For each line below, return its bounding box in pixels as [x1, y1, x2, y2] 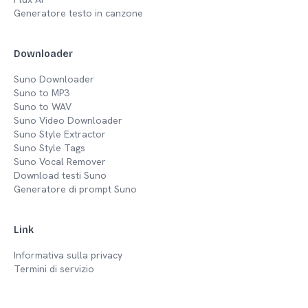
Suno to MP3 [14, 86, 69, 99]
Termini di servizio [14, 262, 94, 275]
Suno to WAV [14, 100, 71, 113]
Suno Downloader [14, 72, 94, 85]
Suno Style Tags [14, 141, 85, 154]
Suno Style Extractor [14, 127, 106, 140]
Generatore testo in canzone [14, 6, 143, 19]
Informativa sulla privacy [14, 248, 122, 261]
